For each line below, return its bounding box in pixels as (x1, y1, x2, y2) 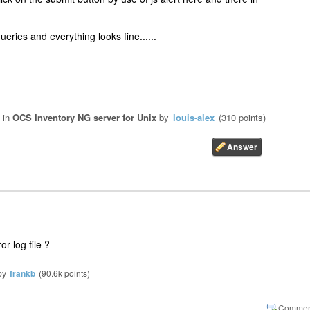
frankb (10, 266, 35, 280)
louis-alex (173, 111, 215, 125)
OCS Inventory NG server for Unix (12, 111, 156, 125)
